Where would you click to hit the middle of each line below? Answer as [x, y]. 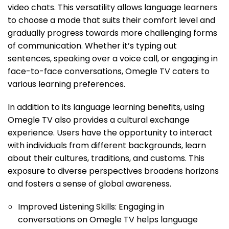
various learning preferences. [66, 84]
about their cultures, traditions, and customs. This [106, 158]
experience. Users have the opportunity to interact [110, 133]
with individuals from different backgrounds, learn [107, 146]
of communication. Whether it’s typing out [92, 46]
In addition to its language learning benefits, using [106, 107]
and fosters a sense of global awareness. [89, 184]
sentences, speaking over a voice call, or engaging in [113, 59]
